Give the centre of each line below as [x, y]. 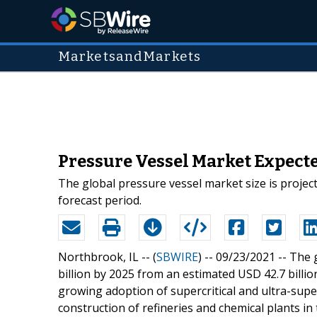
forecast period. [100, 200]
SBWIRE [177, 257]
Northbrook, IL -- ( [107, 257]
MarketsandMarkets [130, 57]
